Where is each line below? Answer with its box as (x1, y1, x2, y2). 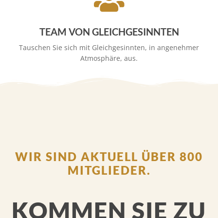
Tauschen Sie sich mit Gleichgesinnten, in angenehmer (19, 43, 199, 53)
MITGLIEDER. (67, 163, 151, 178)
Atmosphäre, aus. (80, 54, 138, 63)
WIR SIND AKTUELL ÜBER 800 (15, 149, 203, 164)
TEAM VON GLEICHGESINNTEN (39, 26, 179, 38)
